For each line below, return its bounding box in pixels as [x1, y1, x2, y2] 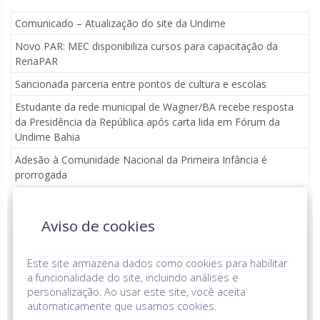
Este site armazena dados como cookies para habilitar [27, 256, 287, 270]
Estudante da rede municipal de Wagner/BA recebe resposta [15, 100, 294, 114]
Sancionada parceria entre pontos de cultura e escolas [15, 77, 266, 91]
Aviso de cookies [41, 216, 155, 236]
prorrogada [15, 168, 67, 181]
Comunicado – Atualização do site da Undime [15, 16, 226, 30]
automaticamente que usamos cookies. [27, 299, 216, 313]
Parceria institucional [84, 234, 236, 254]
